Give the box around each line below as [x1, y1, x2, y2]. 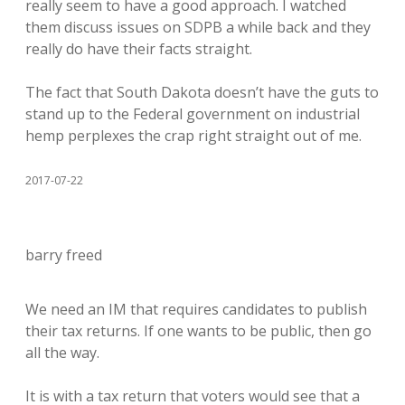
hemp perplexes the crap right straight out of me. [25, 126, 362, 146]
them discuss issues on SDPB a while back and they [25, 17, 371, 37]
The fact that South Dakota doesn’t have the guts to [25, 82, 379, 102]
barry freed [25, 245, 102, 265]
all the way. [25, 343, 99, 363]
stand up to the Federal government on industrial [25, 104, 360, 124]
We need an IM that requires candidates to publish [25, 299, 367, 319]
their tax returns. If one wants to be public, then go [25, 321, 372, 341]
